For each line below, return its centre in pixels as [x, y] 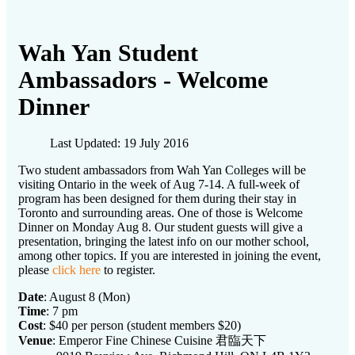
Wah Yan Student [108, 53]
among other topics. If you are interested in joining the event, [170, 256]
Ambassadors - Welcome [143, 80]
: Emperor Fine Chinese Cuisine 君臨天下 [159, 341]
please [35, 270]
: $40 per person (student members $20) [142, 326]
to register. [130, 270]
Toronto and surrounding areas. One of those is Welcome [160, 213]
